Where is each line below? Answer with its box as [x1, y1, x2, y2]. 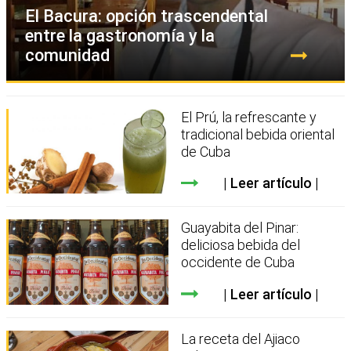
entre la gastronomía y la [25, 25, 215, 45]
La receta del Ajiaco [181, 331, 301, 347]
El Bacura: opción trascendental [25, 5, 268, 26]
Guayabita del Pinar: [181, 219, 299, 237]
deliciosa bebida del [181, 237, 301, 254]
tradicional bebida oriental [181, 125, 335, 143]
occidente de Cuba [181, 254, 295, 271]
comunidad [25, 45, 110, 65]
